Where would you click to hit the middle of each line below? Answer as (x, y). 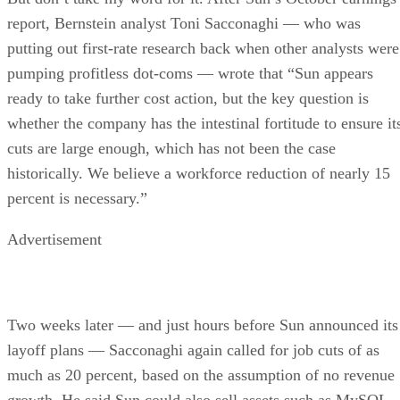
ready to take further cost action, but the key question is (188, 98)
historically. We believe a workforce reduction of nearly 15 (199, 173)
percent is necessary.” (77, 198)
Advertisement (54, 239)
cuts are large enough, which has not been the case (171, 148)
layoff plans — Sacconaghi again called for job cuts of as (193, 350)
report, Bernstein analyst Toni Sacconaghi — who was (184, 23)
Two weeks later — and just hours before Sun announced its (203, 325)
